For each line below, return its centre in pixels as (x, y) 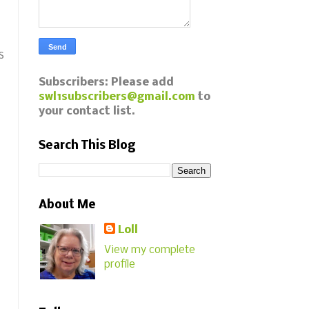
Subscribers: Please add (106, 82)
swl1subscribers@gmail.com (117, 97)
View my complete (150, 250)
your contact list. (87, 111)
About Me (67, 205)
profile (120, 264)
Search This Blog (87, 146)
